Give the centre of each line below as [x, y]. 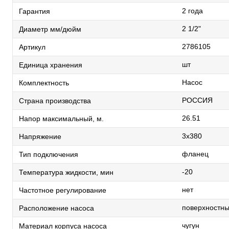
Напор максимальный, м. [61, 118]
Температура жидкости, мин [66, 172]
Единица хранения [51, 65]
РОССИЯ [197, 100]
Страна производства [55, 100]
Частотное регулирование [63, 190]
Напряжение [40, 136]
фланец [195, 154]
